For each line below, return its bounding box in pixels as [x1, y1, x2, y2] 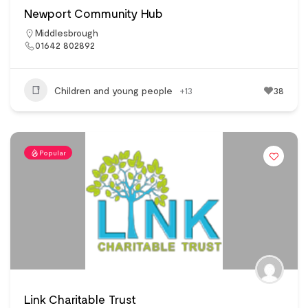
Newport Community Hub [24, 5, 163, 21]
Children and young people [54, 84, 173, 96]
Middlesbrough [35, 27, 98, 39]
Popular [39, 148, 66, 157]
